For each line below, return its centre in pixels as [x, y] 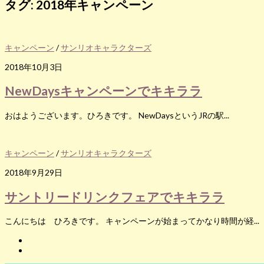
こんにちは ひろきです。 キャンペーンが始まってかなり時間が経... [132, 221]
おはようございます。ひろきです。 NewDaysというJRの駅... [117, 115]
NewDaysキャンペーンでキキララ [103, 91]
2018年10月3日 [34, 67]
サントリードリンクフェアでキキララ [115, 196]
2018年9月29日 [34, 172]
